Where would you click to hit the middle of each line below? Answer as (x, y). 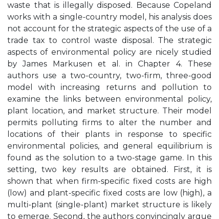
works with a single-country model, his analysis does (109, 17)
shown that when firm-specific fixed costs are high (109, 181)
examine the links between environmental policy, (109, 99)
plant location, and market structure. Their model (109, 111)
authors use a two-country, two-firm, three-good (109, 76)
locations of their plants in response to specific (109, 134)
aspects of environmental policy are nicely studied (109, 52)
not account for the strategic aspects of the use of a (109, 29)
